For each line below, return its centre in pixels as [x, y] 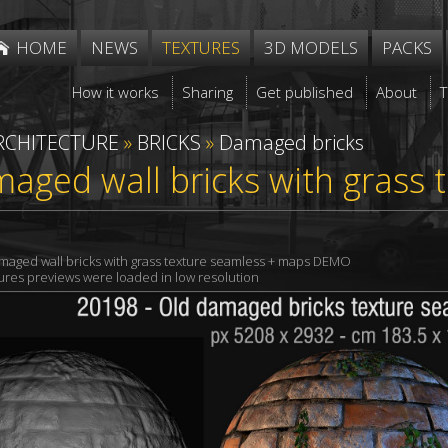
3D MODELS [311, 47]
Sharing [208, 92]
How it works [116, 92]
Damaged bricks [291, 142]
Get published [305, 92]
